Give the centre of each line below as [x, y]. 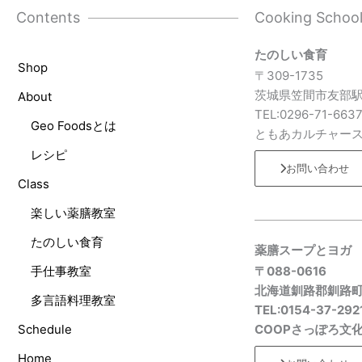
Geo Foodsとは [74, 126]
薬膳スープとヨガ [303, 250]
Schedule [45, 329]
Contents [48, 17]
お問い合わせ [318, 168]
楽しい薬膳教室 [73, 213]
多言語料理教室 [73, 300]
